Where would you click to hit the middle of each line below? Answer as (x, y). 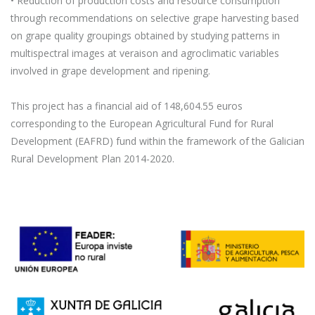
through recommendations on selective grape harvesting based (155, 18)
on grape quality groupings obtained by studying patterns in (145, 36)
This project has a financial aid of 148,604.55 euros (127, 106)
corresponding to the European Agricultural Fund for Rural (142, 123)
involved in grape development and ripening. (110, 71)
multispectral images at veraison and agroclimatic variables (145, 53)
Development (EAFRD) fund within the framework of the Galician (157, 141)
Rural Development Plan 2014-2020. (92, 159)
